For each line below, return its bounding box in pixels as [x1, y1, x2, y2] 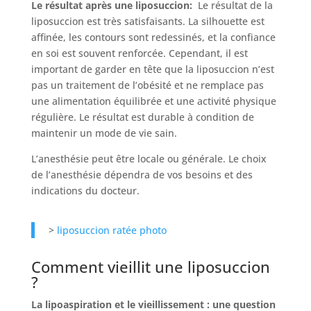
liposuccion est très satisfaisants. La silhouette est [31, 15, 264, 28]
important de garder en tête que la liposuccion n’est [31, 62, 274, 76]
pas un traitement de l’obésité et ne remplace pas [31, 78, 264, 92]
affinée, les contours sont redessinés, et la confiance [31, 31, 276, 44]
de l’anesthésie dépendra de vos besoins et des [31, 168, 253, 182]
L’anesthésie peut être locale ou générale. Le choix [31, 152, 267, 166]
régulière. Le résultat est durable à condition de [31, 110, 254, 124]
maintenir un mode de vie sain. [31, 126, 177, 140]
